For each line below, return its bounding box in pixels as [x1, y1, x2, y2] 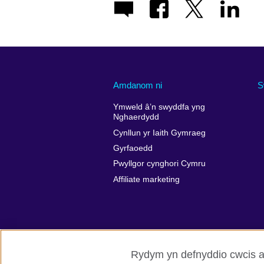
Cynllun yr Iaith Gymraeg [113, 128, 206, 137]
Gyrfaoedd [113, 144, 153, 153]
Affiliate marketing [113, 174, 180, 184]
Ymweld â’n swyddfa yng [113, 103, 205, 112]
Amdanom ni [113, 80, 162, 90]
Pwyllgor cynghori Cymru [113, 159, 206, 169]
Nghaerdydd [113, 113, 159, 122]
